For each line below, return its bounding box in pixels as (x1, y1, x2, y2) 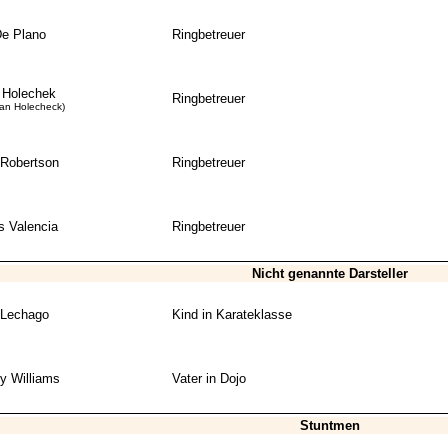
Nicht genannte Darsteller (252, 266, 408, 282)
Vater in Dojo (171, 371, 246, 387)
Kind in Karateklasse (171, 307, 292, 323)
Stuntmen (300, 418, 360, 434)
